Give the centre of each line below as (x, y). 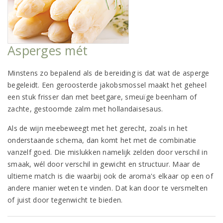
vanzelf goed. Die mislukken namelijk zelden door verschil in (108, 152)
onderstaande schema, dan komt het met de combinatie (102, 140)
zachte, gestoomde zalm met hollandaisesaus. (85, 109)
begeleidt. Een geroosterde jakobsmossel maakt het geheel (107, 85)
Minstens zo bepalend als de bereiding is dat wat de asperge (109, 73)
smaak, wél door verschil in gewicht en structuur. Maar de (104, 164)
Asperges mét (48, 50)
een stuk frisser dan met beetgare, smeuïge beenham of (102, 97)
